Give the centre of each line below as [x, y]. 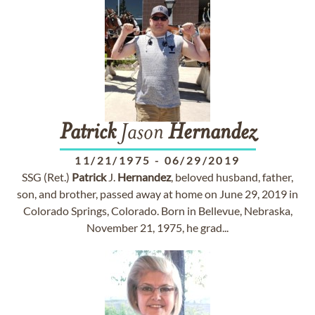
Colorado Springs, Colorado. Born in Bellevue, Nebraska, [157, 211]
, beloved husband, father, [232, 177]
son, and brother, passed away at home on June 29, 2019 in [157, 194]
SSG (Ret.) [47, 177]
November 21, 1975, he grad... [157, 227]
